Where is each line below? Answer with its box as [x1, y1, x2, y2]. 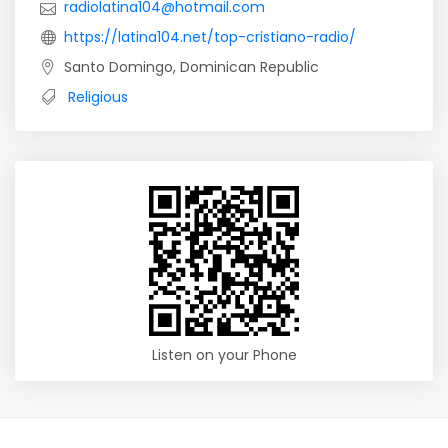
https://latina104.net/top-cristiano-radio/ [64, 27, 356, 47]
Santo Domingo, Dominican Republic [64, 57, 319, 77]
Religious [68, 87, 128, 107]
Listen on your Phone [151, 345, 297, 365]
